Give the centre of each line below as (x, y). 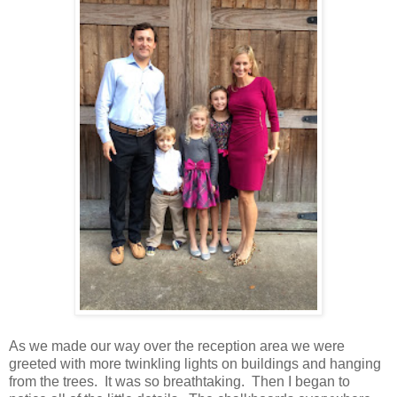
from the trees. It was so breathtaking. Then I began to (179, 381)
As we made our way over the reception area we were (177, 346)
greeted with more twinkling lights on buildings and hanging (195, 363)
